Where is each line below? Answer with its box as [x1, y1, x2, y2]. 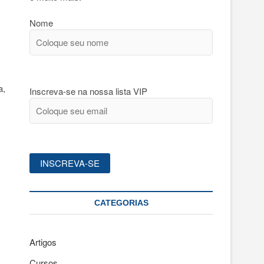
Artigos [29, 236, 57, 248]
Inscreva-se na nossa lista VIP [29, 85, 147, 97]
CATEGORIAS [94, 198, 148, 207]
